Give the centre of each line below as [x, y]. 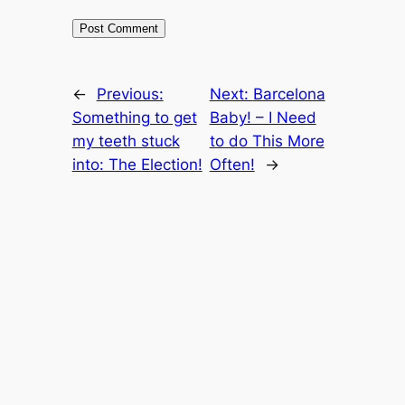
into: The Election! [137, 165]
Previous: [130, 94]
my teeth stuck [126, 141]
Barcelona [289, 94]
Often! [232, 165]
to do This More [267, 141]
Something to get [134, 118]
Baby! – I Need [263, 118]
